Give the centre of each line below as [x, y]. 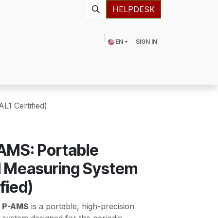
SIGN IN [146, 42]
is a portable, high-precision [82, 206]
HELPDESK [134, 9]
